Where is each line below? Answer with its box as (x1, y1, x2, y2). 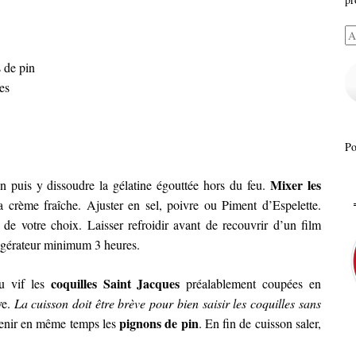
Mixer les (270, 176, 321, 195)
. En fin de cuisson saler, (198, 315, 321, 332)
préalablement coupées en (180, 275, 321, 292)
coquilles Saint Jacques (50, 274, 180, 293)
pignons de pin (119, 314, 199, 333)
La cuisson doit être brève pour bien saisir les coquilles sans (14, 295, 321, 312)
